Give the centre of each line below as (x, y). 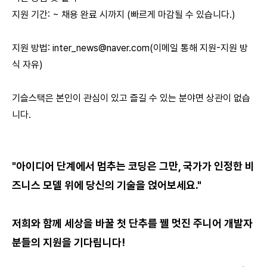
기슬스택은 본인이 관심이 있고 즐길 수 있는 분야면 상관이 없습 (131, 98)
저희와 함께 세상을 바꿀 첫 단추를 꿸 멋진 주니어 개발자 (132, 223)
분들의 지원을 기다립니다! (69, 242)
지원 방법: (32, 48)
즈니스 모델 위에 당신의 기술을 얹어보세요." (107, 185)
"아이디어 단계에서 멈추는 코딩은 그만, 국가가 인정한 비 (133, 166)
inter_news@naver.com (101, 48)
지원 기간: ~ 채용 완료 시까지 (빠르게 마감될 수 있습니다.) (124, 15)
